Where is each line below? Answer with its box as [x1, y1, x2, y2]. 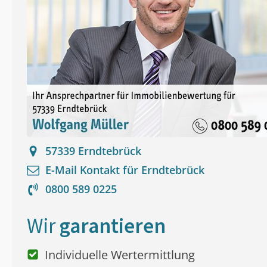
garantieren [60, 213, 166, 240]
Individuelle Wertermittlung [45, 247, 195, 263]
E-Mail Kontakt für [45, 163, 141, 178]
